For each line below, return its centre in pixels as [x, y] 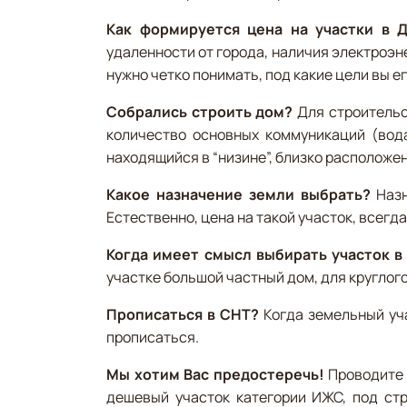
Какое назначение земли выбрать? [238, 194]
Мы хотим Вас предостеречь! [215, 374]
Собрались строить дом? [200, 111]
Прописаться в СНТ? [183, 314]
